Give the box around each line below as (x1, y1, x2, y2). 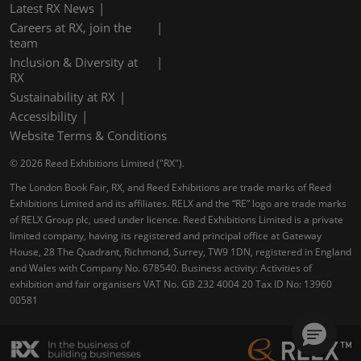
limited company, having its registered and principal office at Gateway (10, 228, 322, 243)
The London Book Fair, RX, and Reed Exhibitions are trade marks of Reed (10, 180, 331, 194)
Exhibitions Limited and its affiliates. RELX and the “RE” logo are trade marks (10, 196, 346, 210)
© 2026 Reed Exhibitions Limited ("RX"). (10, 156, 185, 170)
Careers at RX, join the (10, 19, 131, 35)
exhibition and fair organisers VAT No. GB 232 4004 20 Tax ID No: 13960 (10, 276, 332, 291)
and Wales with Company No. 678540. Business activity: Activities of (10, 260, 312, 275)
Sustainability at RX (10, 88, 115, 105)
